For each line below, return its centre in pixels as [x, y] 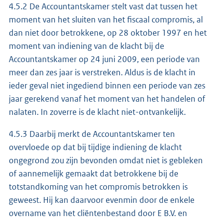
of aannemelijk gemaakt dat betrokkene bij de [94, 173]
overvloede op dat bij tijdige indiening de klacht [95, 147]
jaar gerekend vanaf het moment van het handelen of [107, 99]
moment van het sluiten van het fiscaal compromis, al [106, 19]
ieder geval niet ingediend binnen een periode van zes [107, 85]
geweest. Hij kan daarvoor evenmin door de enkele [102, 200]
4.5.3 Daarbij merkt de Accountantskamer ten [92, 134]
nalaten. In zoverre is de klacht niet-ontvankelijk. [97, 112]
